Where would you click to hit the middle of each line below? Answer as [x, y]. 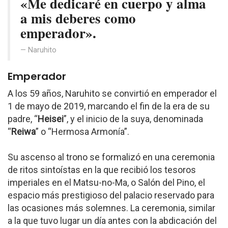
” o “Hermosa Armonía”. [82, 132]
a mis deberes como [78, 18]
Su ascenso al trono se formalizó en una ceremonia [111, 157]
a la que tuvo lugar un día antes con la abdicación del [112, 221]
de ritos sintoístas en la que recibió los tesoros [102, 170]
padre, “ [23, 119]
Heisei [51, 119]
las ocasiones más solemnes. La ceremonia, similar [111, 208]
